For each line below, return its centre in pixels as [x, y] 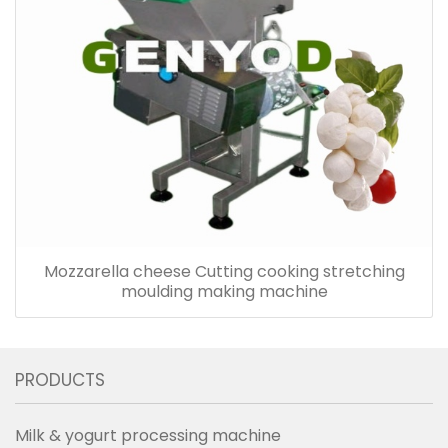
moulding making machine [224, 291]
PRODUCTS [60, 379]
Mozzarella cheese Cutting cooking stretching [224, 271]
